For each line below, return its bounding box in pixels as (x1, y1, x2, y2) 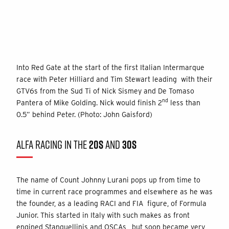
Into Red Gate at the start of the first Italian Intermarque (16, 63, 204, 72)
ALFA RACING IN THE (16, 136, 89, 152)
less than (168, 98, 200, 107)
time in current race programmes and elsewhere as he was (16, 187, 213, 196)
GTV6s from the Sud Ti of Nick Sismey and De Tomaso (16, 86, 194, 95)
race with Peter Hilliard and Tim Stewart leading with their (16, 75, 213, 83)
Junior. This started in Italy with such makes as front (16, 211, 190, 219)
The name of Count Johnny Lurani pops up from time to (16, 175, 200, 184)
